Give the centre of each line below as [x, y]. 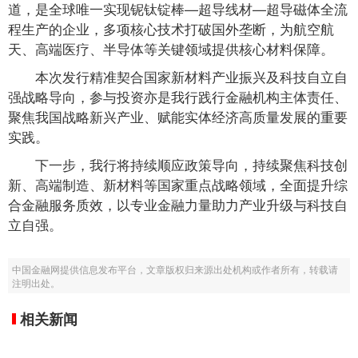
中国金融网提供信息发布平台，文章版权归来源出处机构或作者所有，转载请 [175, 269]
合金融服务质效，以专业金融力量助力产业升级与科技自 [178, 204]
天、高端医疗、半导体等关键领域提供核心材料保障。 [171, 48]
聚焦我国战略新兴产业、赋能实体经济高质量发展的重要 [178, 116]
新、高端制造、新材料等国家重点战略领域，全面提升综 [178, 184]
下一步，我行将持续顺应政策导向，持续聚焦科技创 [191, 164]
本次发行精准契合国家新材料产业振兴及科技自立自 [191, 76]
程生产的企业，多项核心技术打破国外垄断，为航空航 [171, 28]
